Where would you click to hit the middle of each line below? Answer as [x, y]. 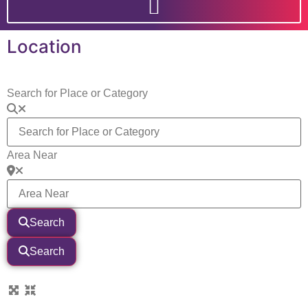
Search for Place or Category [77, 93]
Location [44, 46]
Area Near [32, 155]
